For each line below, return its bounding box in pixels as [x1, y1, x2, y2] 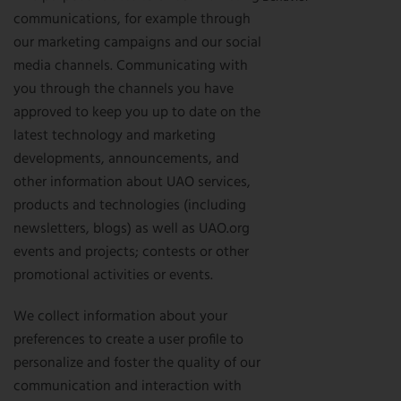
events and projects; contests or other [13, 241, 249, 264]
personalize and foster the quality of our [13, 352, 260, 375]
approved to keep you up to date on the [13, 101, 260, 124]
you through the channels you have [13, 78, 234, 101]
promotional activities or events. [13, 264, 213, 287]
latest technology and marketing [13, 124, 216, 148]
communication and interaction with [13, 375, 242, 398]
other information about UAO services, [13, 171, 251, 194]
